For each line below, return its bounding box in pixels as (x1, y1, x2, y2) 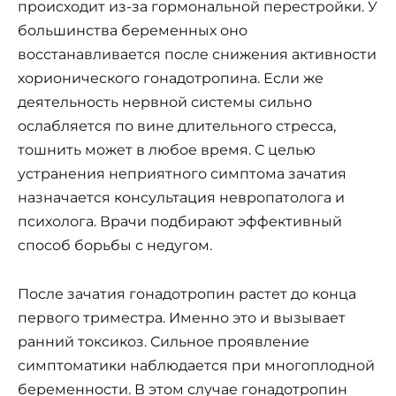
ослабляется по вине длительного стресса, (18, 118, 336, 135)
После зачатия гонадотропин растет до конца (18, 285, 356, 302)
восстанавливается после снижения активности (18, 46, 377, 64)
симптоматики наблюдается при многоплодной (18, 356, 375, 374)
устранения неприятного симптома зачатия (18, 165, 346, 183)
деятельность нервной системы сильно (18, 94, 312, 111)
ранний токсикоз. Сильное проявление (18, 332, 309, 350)
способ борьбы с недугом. (18, 237, 212, 255)
